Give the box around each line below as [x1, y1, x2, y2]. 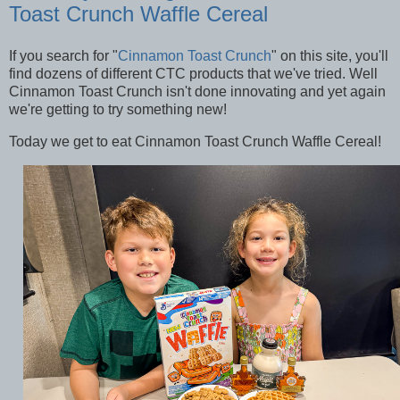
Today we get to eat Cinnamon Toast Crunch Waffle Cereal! [9, 134, 385, 150]
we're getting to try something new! [9, 102, 230, 118]
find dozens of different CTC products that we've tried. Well [9, 66, 378, 82]
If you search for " [9, 48, 118, 64]
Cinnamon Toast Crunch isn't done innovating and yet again [9, 84, 386, 100]
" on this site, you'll [271, 48, 388, 64]
